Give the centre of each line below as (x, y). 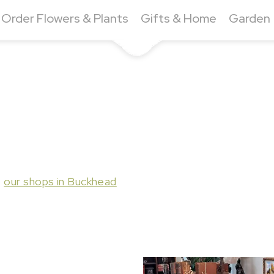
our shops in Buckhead (60, 181)
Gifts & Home (178, 18)
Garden (249, 18)
